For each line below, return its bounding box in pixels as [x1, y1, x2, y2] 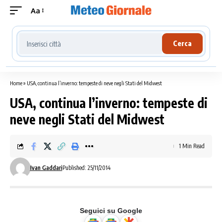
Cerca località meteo [16, 30, 97, 40]
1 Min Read [179, 142, 205, 150]
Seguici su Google [80, 207, 142, 215]
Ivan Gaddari [30, 164, 62, 171]
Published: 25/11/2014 [62, 164, 111, 171]
